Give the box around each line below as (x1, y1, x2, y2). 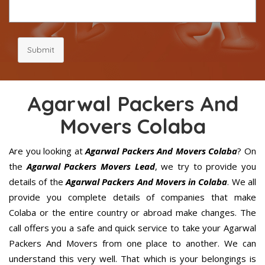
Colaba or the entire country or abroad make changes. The (9, 206, 256, 218)
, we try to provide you (154, 160, 257, 172)
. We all (227, 175, 257, 188)
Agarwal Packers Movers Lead (26, 160, 155, 172)
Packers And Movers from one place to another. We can (9, 237, 256, 249)
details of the (9, 175, 66, 188)
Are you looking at (9, 144, 83, 157)
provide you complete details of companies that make (9, 190, 256, 203)
